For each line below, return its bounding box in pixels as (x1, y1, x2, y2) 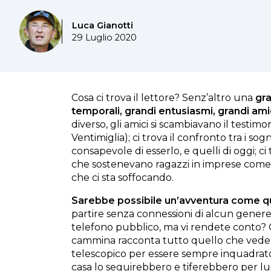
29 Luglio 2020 (72, 32, 137, 43)
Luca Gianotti (72, 20, 133, 31)
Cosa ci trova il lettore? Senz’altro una (71, 92, 255, 103)
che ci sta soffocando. (71, 172, 174, 183)
